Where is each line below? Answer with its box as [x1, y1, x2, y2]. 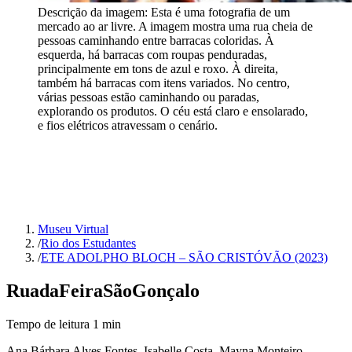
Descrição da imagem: [38, 5, 151, 20]
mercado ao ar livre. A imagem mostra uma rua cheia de [38, 20, 313, 34]
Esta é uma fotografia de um [151, 5, 290, 20]
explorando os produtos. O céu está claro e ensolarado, [38, 104, 308, 119]
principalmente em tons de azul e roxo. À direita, [38, 62, 278, 76]
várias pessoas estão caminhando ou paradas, [38, 90, 259, 104]
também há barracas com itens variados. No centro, [38, 76, 290, 90]
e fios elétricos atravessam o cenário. [38, 119, 218, 133]
